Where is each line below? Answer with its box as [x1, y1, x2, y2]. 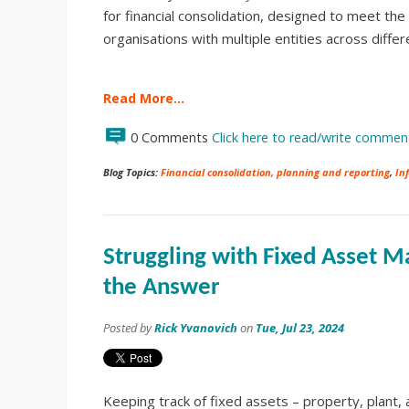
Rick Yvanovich [154, 319, 237, 336]
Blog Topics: [103, 164, 161, 179]
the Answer [103, 275, 220, 300]
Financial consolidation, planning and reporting [161, 164, 390, 179]
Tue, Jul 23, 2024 [256, 319, 344, 336]
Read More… [103, 89, 184, 107]
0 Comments [131, 128, 212, 146]
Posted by [103, 319, 154, 336]
